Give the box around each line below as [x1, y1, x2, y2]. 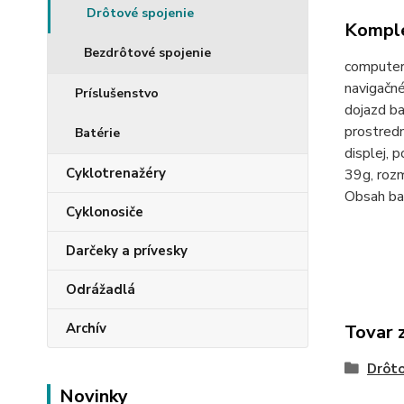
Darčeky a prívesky [66, 242, 188, 260]
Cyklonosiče [66, 203, 143, 221]
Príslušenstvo [75, 85, 159, 102]
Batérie [75, 124, 120, 142]
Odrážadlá [66, 280, 135, 298]
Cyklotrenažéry [66, 164, 166, 182]
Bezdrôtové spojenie [84, 44, 211, 61]
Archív [66, 319, 106, 337]
